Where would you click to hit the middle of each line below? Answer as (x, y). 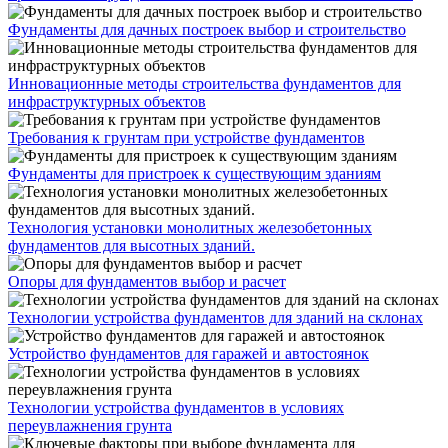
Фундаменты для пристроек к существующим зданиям (194, 173)
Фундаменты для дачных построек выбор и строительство (207, 29)
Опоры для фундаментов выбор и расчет (147, 281)
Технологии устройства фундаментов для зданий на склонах (215, 317)
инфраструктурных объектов (107, 101)
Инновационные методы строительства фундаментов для (204, 83)
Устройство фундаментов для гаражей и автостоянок (188, 353)
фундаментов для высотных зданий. (131, 245)
